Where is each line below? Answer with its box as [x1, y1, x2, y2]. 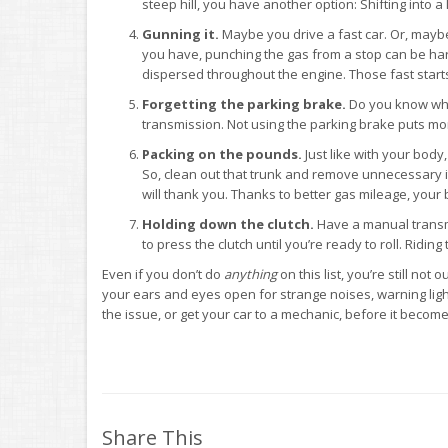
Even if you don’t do [102, 265, 224, 283]
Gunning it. [142, 25, 219, 43]
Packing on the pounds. [142, 145, 302, 163]
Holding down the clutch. [142, 215, 314, 233]
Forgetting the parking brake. [142, 95, 346, 113]
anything [224, 265, 277, 283]
